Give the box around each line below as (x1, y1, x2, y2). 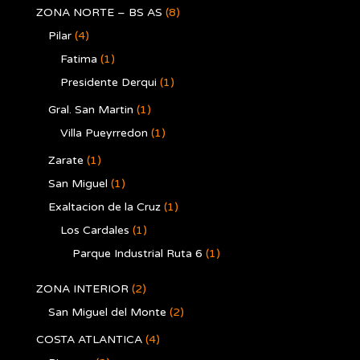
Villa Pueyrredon (60, 126, 148, 140)
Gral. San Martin (48, 103, 133, 117)
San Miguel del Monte (48, 305, 166, 319)
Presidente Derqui (60, 76, 157, 89)
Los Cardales (60, 223, 129, 237)
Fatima (60, 52, 97, 66)
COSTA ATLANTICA (36, 333, 142, 346)
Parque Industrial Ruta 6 (72, 247, 202, 260)
